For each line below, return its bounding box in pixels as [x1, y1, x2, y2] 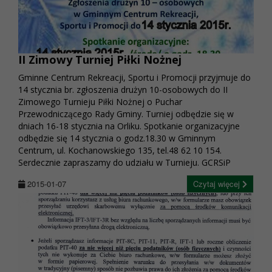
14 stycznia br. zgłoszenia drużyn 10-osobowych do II [18, 84, 228, 96]
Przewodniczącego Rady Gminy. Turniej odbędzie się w [18, 108, 234, 120]
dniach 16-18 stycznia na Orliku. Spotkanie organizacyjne [18, 120, 240, 132]
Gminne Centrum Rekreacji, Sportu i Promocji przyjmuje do [18, 72, 251, 84]
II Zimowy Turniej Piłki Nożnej [18, 52, 182, 67]
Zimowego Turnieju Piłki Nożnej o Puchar [18, 96, 182, 108]
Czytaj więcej [193, 178, 242, 190]
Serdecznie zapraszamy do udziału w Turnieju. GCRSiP [18, 157, 231, 169]
